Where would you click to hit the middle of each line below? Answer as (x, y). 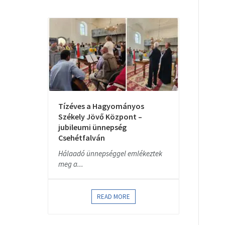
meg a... (71, 164)
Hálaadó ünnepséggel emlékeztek (110, 153)
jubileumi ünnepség (92, 127)
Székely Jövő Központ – (100, 117)
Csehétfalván (82, 138)
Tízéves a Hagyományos (101, 106)
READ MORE (114, 197)
